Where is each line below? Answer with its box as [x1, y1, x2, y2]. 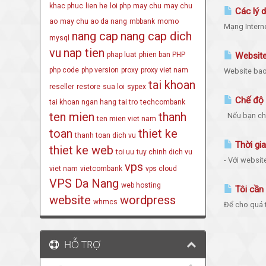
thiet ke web [49, 142, 114, 157]
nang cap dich [121, 28, 192, 43]
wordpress [120, 192, 176, 207]
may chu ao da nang [60, 17, 128, 26]
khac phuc [49, 1, 84, 10]
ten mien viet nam [97, 114, 157, 123]
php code [49, 65, 80, 74]
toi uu [116, 147, 135, 156]
